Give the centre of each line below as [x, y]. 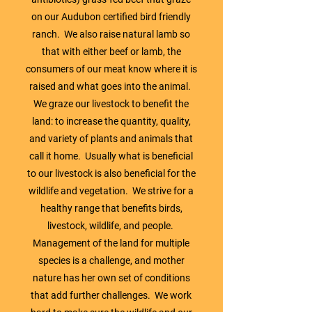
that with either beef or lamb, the [111, 51]
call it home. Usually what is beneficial [111, 156]
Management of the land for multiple [111, 243]
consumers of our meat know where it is [111, 69]
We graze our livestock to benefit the [111, 103]
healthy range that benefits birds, [111, 208]
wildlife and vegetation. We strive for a [111, 190]
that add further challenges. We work [111, 295]
